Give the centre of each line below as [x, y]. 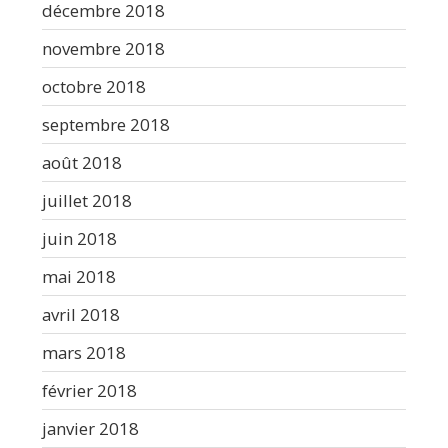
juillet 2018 [87, 200]
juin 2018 [79, 238]
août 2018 [82, 162]
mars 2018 [84, 352]
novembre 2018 [103, 48]
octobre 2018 [94, 86]
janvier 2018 [90, 428]
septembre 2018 [106, 124]
